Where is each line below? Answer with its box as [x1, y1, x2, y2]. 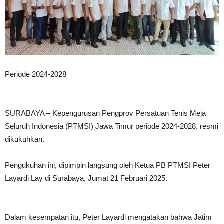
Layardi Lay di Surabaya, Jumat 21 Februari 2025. [5, 174, 167, 182]
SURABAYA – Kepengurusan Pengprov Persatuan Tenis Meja [5, 109, 206, 117]
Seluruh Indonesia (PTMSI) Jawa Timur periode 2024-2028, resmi [5, 122, 218, 130]
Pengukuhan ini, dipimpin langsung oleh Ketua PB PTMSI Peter [5, 161, 210, 169]
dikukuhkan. [5, 135, 44, 143]
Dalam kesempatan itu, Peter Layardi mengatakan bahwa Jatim [5, 213, 212, 221]
